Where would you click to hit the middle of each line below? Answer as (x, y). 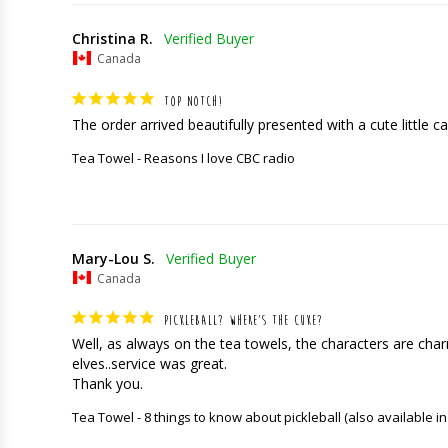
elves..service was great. (151, 364)
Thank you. (107, 384)
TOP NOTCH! (193, 100)
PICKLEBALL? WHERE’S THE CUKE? (243, 320)
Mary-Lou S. (113, 258)
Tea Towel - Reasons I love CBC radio (183, 157)
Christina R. (112, 39)
